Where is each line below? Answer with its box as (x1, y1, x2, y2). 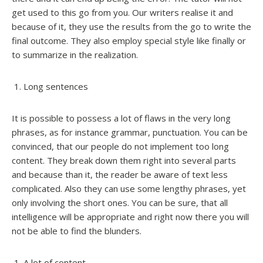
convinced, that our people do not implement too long (12, 140, 229, 152)
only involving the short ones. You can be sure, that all (12, 196, 228, 208)
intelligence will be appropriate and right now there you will (12, 210, 249, 222)
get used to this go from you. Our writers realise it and (12, 6, 233, 18)
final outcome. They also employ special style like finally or (12, 34, 246, 46)
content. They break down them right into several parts (12, 154, 236, 166)
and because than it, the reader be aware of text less (12, 168, 228, 180)
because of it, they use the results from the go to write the (12, 20, 251, 32)
